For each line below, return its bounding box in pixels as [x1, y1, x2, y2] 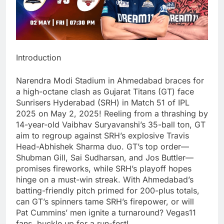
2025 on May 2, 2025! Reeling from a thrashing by [16, 108, 208, 118]
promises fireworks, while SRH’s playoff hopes [16, 163, 191, 173]
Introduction [16, 52, 61, 62]
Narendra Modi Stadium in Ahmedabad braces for [16, 75, 204, 85]
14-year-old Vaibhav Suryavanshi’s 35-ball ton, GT [16, 119, 205, 129]
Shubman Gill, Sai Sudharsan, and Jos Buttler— [16, 152, 193, 162]
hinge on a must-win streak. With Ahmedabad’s [16, 174, 193, 184]
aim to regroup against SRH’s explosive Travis [16, 130, 189, 140]
